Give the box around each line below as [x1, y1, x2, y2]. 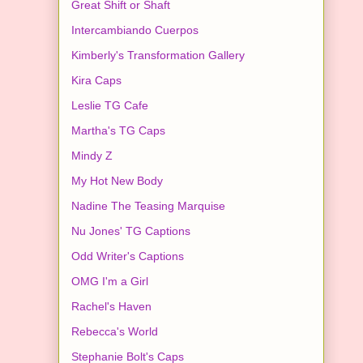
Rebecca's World [71, 324, 158, 338]
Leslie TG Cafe [71, 98, 148, 112]
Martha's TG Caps [71, 123, 165, 137]
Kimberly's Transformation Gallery [71, 48, 245, 62]
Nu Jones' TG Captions [71, 224, 190, 237]
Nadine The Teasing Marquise [71, 199, 225, 212]
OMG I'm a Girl [71, 274, 148, 288]
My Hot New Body [71, 173, 163, 187]
